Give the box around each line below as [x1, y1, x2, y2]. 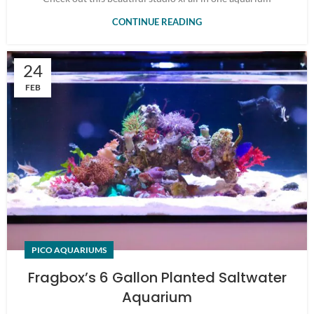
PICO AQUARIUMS [32, 244, 107, 255]
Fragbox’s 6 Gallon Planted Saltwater [27, 267, 287, 287]
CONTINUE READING [112, 16, 202, 27]
